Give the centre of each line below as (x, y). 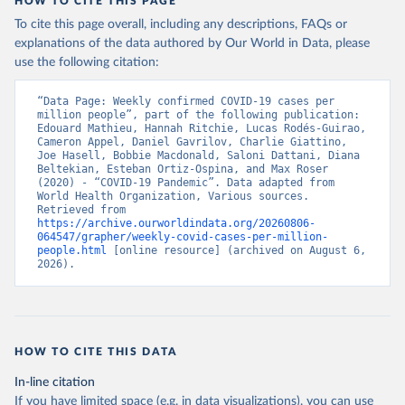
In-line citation (55, 382)
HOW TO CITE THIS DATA (96, 352)
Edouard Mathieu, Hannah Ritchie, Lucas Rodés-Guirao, (202, 128)
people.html (72, 250)
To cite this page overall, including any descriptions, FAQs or (181, 24)
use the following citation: (87, 62)
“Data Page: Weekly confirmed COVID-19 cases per (186, 101)
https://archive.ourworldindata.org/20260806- (176, 223)
